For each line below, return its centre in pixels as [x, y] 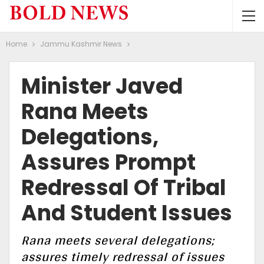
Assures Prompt [108, 162]
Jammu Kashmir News [81, 44]
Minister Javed [102, 86]
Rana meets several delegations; [118, 240]
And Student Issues [127, 213]
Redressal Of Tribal [124, 188]
